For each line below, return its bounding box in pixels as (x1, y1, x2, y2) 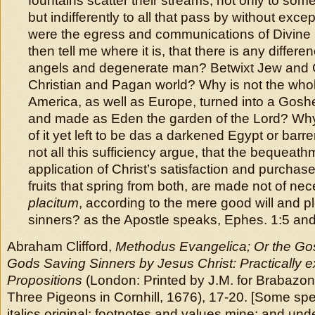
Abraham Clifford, (7, 239, 115, 254)
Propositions (7, 273, 82, 288)
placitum (28, 195, 79, 210)
